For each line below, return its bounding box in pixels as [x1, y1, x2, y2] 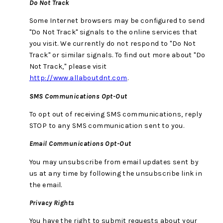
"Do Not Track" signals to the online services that [29, 28, 198, 37]
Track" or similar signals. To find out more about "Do [29, 51, 206, 60]
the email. [29, 180, 62, 189]
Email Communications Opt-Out [29, 139, 131, 148]
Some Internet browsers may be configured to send [29, 16, 205, 25]
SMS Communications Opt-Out [29, 92, 127, 101]
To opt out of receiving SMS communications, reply [29, 110, 203, 118]
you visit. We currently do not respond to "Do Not [29, 39, 196, 48]
